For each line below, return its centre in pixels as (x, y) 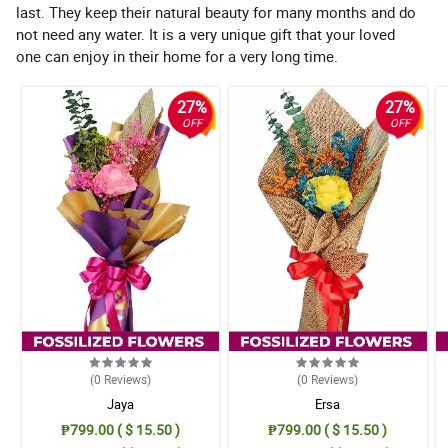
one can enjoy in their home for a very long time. (177, 56)
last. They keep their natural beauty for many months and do (216, 12)
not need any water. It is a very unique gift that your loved (205, 34)
